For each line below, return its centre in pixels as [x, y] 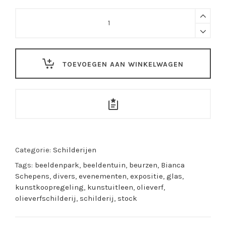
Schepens [32, 176]
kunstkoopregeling [49, 187]
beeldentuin [104, 165]
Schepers [31, 24]
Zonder [27, 46]
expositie [147, 176]
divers [64, 176]
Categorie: [34, 150]
